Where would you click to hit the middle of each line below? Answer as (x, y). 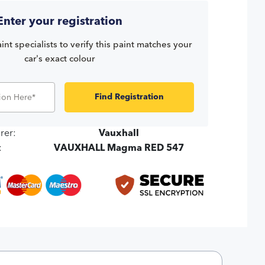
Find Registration (129, 97)
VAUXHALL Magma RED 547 (119, 149)
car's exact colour (60, 60)
